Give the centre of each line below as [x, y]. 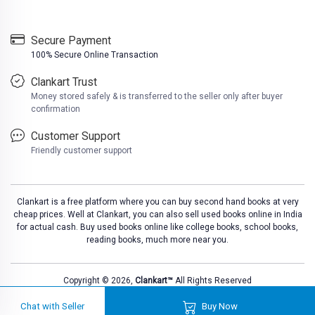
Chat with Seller [53, 307]
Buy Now [218, 307]
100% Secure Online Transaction [95, 54]
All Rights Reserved [213, 280]
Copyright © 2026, [99, 280]
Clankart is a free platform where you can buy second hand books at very [157, 201]
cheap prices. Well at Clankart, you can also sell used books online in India [157, 214]
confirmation [56, 109]
